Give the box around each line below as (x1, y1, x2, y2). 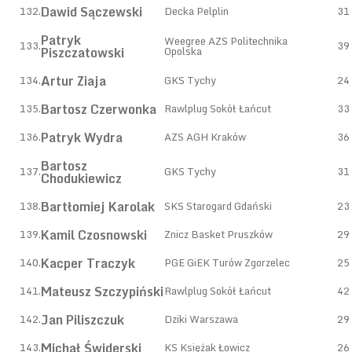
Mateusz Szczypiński (41, 281, 163, 302)
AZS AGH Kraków (164, 128, 246, 145)
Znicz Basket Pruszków (164, 225, 273, 243)
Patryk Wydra (41, 127, 123, 148)
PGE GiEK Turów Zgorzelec (164, 254, 290, 271)
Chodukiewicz (41, 168, 122, 189)
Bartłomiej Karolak (41, 196, 155, 217)
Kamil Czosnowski (41, 225, 147, 245)
